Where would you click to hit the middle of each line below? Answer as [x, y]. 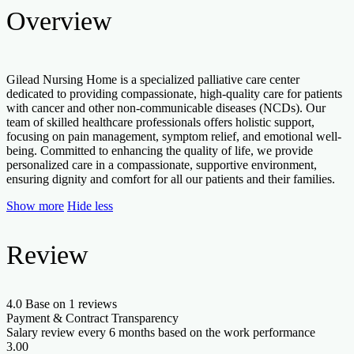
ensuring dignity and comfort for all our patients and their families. [171, 179]
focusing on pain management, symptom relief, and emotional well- [174, 136]
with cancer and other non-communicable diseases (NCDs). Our [166, 107]
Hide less [90, 205]
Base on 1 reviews [71, 303]
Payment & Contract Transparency [92, 318]
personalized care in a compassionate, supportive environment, [162, 164]
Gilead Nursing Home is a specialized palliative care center [153, 79]
